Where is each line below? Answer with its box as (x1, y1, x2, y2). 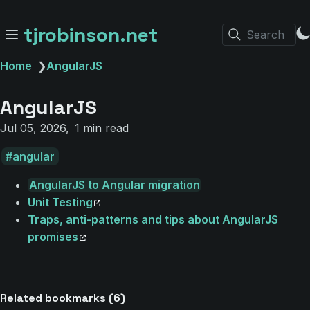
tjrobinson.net (24, 22, 158, 47)
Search (246, 27, 284, 42)
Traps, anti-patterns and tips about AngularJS (28, 212, 278, 226)
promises (28, 230, 78, 244)
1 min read (75, 121, 129, 135)
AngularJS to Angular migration (28, 178, 200, 192)
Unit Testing (28, 195, 93, 209)
